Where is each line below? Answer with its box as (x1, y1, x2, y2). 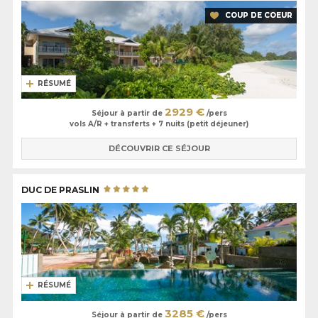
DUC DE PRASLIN (21, 185, 102, 196)
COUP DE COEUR (225, 11, 292, 21)
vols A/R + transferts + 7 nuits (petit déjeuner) (70, 119, 248, 128)
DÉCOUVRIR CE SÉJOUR (108, 143, 210, 154)
